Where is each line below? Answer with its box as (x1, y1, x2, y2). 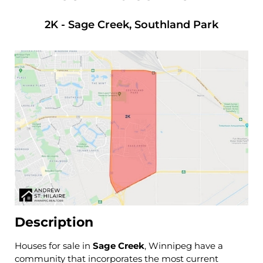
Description (15, 214, 93, 230)
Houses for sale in (15, 240, 93, 251)
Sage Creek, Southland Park (68, 18, 218, 32)
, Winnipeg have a (144, 240, 223, 251)
